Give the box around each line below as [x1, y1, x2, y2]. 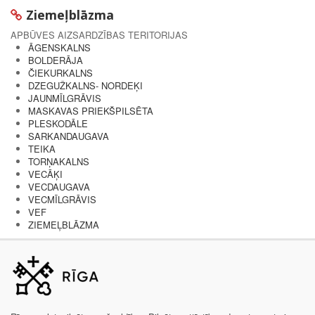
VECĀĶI [28, 167, 63, 181]
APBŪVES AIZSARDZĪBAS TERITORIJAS [11, 27, 188, 41]
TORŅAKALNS [28, 154, 89, 168]
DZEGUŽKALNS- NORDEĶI [28, 78, 143, 92]
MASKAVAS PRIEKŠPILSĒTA [28, 103, 153, 117]
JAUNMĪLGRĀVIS [28, 91, 101, 105]
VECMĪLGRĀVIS [28, 192, 96, 206]
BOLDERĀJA [28, 53, 86, 67]
